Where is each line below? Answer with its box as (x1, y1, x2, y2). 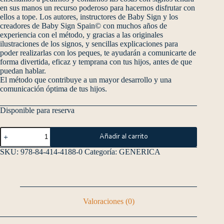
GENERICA (119, 147, 160, 156)
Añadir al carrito (99, 132, 148, 140)
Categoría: (84, 147, 119, 156)
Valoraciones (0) (82, 197, 134, 206)
